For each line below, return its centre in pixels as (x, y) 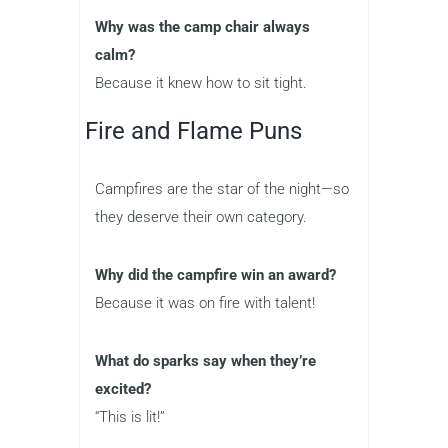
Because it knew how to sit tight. (201, 83)
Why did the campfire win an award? (215, 275)
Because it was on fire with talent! (205, 303)
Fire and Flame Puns (193, 131)
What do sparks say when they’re (205, 361)
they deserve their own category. (201, 217)
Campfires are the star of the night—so (222, 189)
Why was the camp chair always (202, 27)
